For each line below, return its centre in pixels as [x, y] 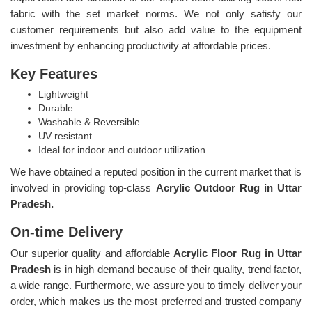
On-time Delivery [67, 232]
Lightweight [63, 94]
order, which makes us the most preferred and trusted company [156, 301]
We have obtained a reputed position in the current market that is [156, 171]
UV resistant [65, 135]
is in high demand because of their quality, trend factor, [178, 269]
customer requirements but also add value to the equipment [156, 29]
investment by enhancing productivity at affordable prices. [141, 45]
